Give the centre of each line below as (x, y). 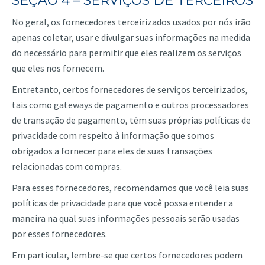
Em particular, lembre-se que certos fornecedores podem (127, 255)
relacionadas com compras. (67, 166)
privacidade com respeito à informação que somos (113, 135)
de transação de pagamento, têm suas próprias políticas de (131, 120)
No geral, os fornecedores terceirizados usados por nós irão (131, 22)
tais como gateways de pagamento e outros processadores (130, 105)
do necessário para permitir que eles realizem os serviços (127, 53)
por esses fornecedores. (59, 234)
